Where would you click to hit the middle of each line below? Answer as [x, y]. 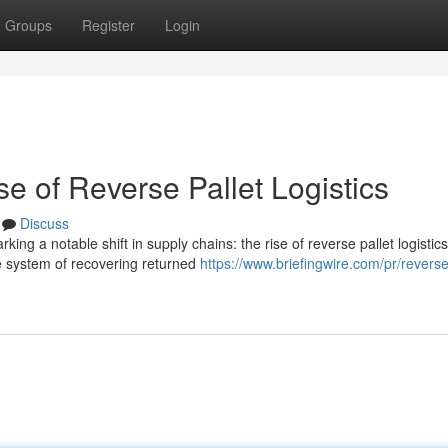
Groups [28, 25]
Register [108, 25]
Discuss [44, 223]
